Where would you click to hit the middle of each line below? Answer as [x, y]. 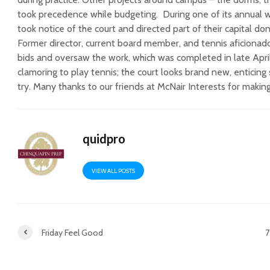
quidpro [104, 139]
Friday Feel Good [72, 232]
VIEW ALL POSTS [114, 171]
